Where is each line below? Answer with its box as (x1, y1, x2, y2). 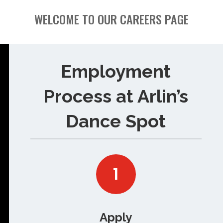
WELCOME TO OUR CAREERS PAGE (34, 9, 189, 28)
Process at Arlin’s (43, 85, 189, 107)
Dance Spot (66, 110, 166, 131)
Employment (61, 60, 171, 82)
